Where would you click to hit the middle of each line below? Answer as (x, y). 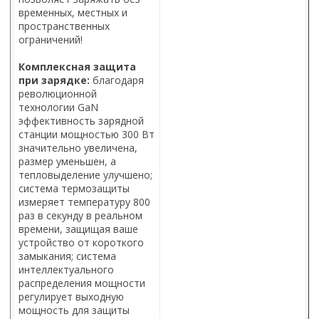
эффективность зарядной (81, 121)
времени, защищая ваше (78, 229)
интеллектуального (66, 270)
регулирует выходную (71, 297)
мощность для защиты (74, 310)
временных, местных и (73, 13)
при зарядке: (54, 80)
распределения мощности (82, 283)
